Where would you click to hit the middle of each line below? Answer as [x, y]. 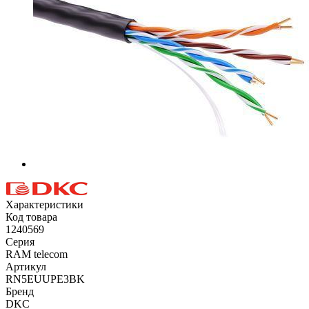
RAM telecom [37, 254]
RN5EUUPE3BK [45, 279]
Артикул [26, 266]
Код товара [31, 217]
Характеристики [44, 204]
